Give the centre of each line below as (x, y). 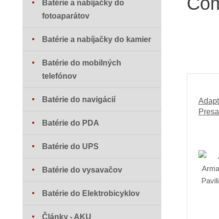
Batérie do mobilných (82, 63)
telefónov (60, 76)
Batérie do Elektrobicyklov (91, 194)
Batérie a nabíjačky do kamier (97, 40)
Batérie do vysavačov (82, 170)
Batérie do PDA (71, 123)
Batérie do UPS (71, 147)
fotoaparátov (66, 16)
